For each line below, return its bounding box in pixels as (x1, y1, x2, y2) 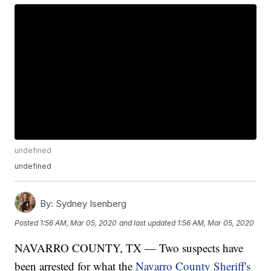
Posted (15, 218, 41, 227)
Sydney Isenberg (53, 198, 127, 210)
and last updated (119, 218, 176, 227)
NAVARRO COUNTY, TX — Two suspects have (15, 240, 244, 256)
